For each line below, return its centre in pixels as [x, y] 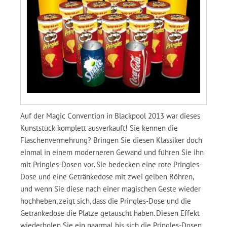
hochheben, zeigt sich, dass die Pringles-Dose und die [106, 201]
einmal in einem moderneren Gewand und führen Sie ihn [112, 152]
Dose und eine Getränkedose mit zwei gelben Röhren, [107, 176]
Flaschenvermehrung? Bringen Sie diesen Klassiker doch [111, 140]
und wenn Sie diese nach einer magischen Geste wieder [110, 188]
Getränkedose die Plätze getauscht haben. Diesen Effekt [110, 213]
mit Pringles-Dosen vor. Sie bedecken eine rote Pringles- [111, 164]
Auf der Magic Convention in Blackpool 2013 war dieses [110, 116]
